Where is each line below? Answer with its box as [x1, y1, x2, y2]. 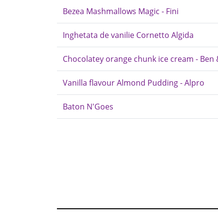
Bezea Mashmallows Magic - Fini [63, 6, 179, 17]
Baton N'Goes [63, 101, 113, 112]
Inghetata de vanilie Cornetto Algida [63, 30, 194, 40]
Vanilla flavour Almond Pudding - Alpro [63, 77, 204, 88]
